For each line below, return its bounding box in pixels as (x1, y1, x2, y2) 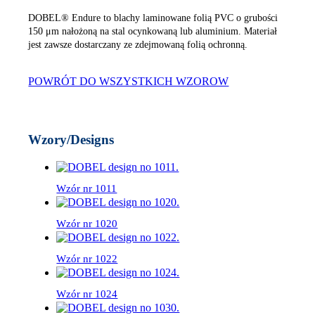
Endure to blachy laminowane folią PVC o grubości (72, 13, 278, 24)
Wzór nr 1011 (56, 182, 117, 194)
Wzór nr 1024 (56, 288, 118, 300)
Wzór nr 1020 (56, 217, 118, 229)
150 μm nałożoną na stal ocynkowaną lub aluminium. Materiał (28, 26, 278, 37)
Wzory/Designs (28, 131, 115, 147)
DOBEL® (28, 13, 72, 24)
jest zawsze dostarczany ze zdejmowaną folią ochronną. (28, 39, 248, 51)
